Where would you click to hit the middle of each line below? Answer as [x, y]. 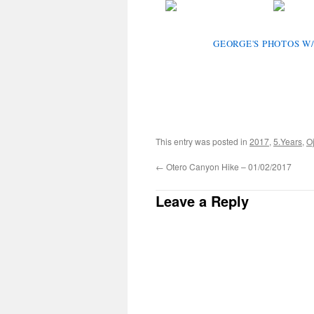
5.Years [288, 141]
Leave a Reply [202, 200]
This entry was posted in [203, 141]
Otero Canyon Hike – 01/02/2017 [228, 166]
